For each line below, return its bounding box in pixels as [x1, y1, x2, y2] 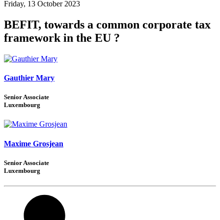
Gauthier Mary [4, 73, 55, 82]
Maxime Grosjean [4, 139, 63, 148]
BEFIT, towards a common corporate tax [4, 18, 211, 31]
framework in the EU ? [4, 31, 120, 44]
